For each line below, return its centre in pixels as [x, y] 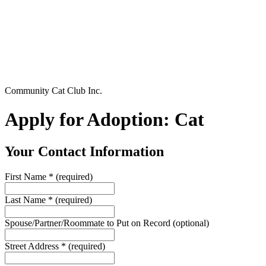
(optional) [191, 223]
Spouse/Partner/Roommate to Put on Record [89, 223]
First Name [27, 176]
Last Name [26, 199]
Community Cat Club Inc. [53, 91]
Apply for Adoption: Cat [104, 120]
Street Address [33, 246]
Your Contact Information [84, 151]
